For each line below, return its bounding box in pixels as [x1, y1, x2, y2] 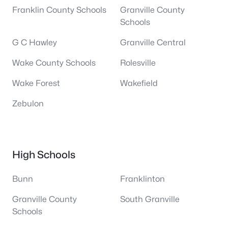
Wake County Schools [12, 58, 96, 68]
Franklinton [120, 174, 165, 184]
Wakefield [120, 78, 158, 88]
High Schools [12, 149, 75, 161]
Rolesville [120, 58, 156, 68]
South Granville [120, 194, 180, 204]
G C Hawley [12, 38, 57, 47]
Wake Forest [12, 78, 60, 88]
